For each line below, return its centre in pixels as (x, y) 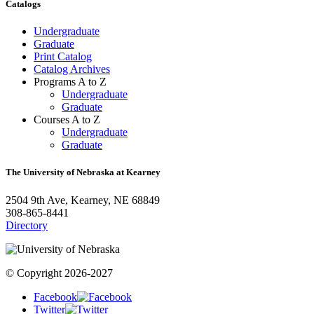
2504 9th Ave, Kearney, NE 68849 (83, 200)
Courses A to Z (67, 120)
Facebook (55, 296)
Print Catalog (63, 57)
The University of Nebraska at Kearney (83, 172)
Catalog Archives (72, 69)
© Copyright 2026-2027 (59, 273)
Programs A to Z (70, 82)
